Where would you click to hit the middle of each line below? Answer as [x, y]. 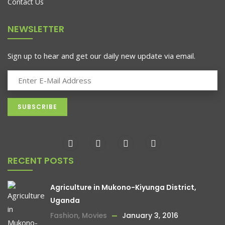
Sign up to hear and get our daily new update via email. [101, 56]
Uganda [65, 201]
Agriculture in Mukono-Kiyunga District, [123, 188]
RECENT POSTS [41, 161]
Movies [94, 216]
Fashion [64, 216]
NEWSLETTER [36, 29]
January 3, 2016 [150, 216]
